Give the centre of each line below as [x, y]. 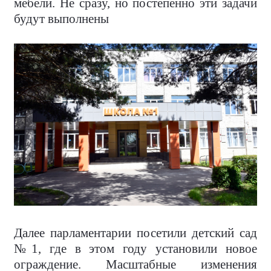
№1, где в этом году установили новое [135, 249]
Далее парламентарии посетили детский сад [135, 233]
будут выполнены [61, 19]
